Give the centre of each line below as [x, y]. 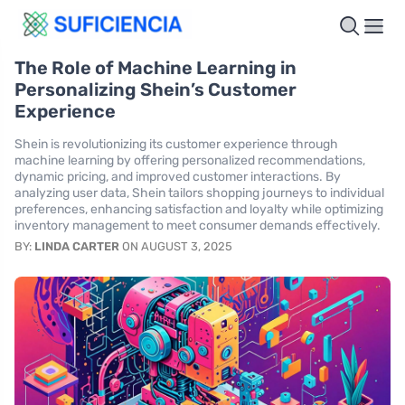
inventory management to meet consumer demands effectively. [198, 225]
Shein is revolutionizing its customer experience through [176, 144]
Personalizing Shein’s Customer [155, 89]
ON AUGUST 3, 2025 [176, 246]
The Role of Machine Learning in [155, 67]
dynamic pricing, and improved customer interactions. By [178, 176]
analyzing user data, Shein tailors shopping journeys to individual [199, 193]
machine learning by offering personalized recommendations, [190, 160]
